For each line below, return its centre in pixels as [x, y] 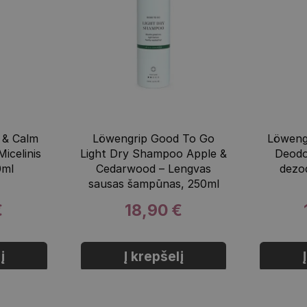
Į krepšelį [153, 256]
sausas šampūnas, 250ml [153, 183]
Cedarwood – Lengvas [153, 168]
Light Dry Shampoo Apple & [153, 153]
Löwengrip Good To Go [153, 138]
